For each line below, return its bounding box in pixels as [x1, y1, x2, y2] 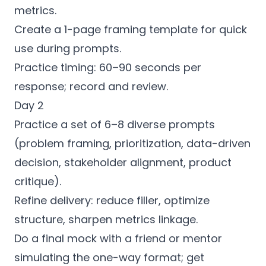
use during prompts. [14, 41, 121, 56]
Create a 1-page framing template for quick [14, 22, 247, 37]
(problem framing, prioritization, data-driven [14, 136, 251, 151]
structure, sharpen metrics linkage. [14, 212, 198, 227]
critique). [14, 174, 61, 189]
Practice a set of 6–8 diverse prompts [14, 117, 215, 132]
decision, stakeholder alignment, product [14, 155, 232, 170]
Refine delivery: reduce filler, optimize [14, 193, 210, 208]
